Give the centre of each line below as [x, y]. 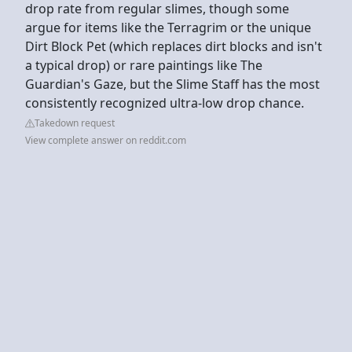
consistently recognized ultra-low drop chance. [166, 103]
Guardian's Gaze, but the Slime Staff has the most [172, 84]
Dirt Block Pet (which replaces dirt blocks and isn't [174, 46]
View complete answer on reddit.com [106, 140]
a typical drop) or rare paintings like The [144, 65]
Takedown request [75, 123]
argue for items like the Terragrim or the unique [168, 27]
